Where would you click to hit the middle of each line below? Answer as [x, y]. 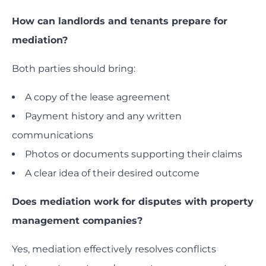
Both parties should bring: [74, 69]
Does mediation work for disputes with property [133, 202]
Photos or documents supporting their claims [134, 154]
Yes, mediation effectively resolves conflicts [114, 249]
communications [53, 135]
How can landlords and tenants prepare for [120, 21]
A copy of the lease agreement [98, 97]
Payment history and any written [103, 116]
